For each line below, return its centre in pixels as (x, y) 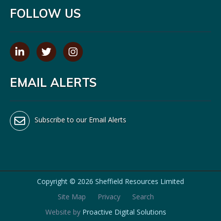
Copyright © (57, 181)
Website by (64, 212)
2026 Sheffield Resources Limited (131, 181)
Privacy (109, 197)
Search (143, 197)
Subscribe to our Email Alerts (80, 120)
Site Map (72, 197)
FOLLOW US (45, 13)
